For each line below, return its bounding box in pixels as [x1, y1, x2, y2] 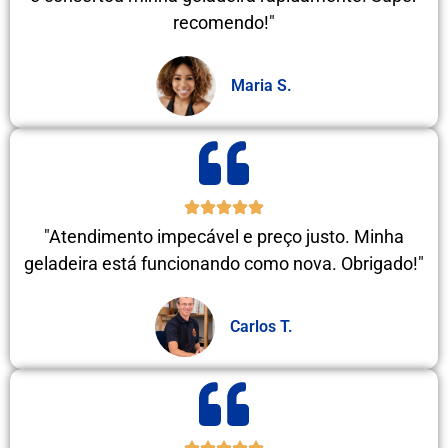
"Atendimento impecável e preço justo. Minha [44, 225, 404, 247]
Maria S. [231, 75, 292, 95]
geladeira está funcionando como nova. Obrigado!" [24, 252, 424, 274]
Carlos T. [230, 316, 293, 336]
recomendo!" [173, 11, 275, 33]
